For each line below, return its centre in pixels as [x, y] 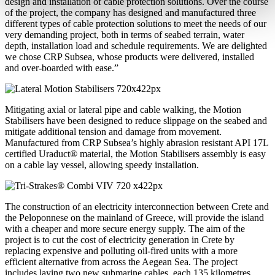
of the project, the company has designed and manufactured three [130, 13]
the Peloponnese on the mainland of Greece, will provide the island [134, 218]
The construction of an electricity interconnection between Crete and [137, 207]
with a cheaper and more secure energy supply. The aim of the [125, 229]
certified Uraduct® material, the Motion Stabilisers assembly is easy [135, 154]
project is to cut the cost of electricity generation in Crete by [120, 240]
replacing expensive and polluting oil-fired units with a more [121, 251]
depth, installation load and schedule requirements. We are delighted [136, 46]
